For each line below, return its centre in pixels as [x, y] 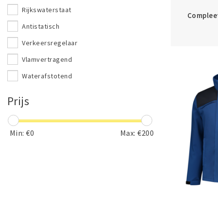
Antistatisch [41, 26]
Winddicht [37, 92]
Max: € [131, 133]
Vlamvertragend [47, 59]
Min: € [20, 133]
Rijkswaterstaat [47, 10]
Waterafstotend [47, 76]
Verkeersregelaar [50, 43]
